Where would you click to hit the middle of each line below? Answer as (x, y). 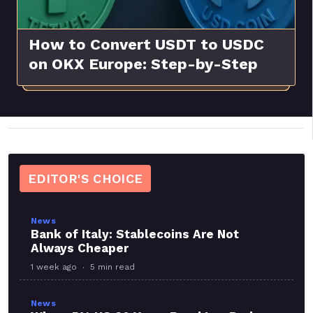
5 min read (112, 267)
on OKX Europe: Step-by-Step (143, 64)
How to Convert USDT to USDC (146, 45)
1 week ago (54, 267)
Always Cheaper (80, 248)
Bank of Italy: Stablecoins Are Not (135, 234)
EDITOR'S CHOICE (86, 179)
